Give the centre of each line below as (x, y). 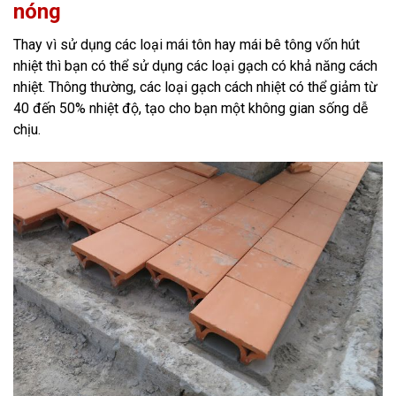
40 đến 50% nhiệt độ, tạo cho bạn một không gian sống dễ (190, 108)
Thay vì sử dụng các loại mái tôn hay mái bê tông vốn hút (187, 44)
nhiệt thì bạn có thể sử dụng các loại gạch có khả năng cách (195, 65)
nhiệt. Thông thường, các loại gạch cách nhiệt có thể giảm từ (195, 87)
